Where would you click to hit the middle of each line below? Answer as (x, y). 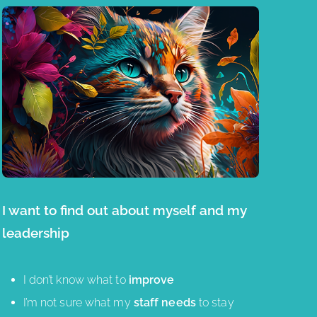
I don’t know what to (76, 280)
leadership (35, 233)
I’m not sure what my (78, 303)
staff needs (166, 303)
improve (151, 280)
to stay (216, 303)
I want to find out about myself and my (124, 211)
